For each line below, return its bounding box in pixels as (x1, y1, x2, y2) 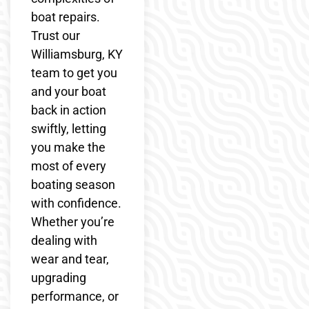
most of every (31, 158, 106, 173)
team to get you (31, 65, 117, 80)
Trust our (31, 28, 80, 43)
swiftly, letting (31, 121, 106, 136)
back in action (31, 102, 106, 117)
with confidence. (31, 195, 121, 210)
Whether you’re (31, 214, 114, 229)
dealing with (31, 232, 97, 248)
